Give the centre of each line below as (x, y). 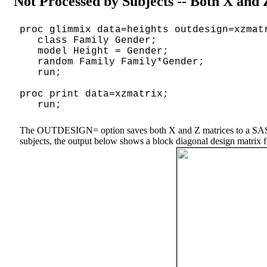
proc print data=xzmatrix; (94, 94)
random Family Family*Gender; (112, 62)
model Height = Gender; (94, 51)
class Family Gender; (88, 40)
